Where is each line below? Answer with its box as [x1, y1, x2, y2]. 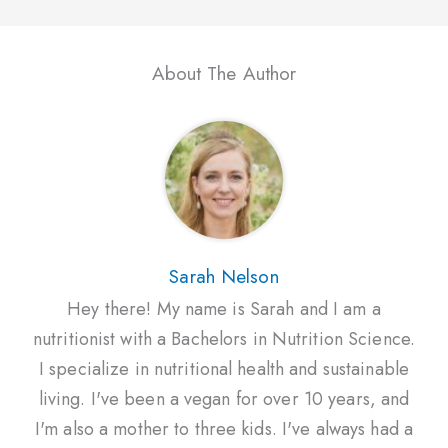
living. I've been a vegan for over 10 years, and [38, 385, 410, 412]
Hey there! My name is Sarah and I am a [67, 295, 381, 322]
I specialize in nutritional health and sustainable [39, 355, 409, 382]
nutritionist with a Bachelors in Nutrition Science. [32, 325, 416, 352]
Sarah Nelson [169, 262, 279, 290]
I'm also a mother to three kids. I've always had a [35, 415, 413, 442]
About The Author [151, 59, 297, 87]
